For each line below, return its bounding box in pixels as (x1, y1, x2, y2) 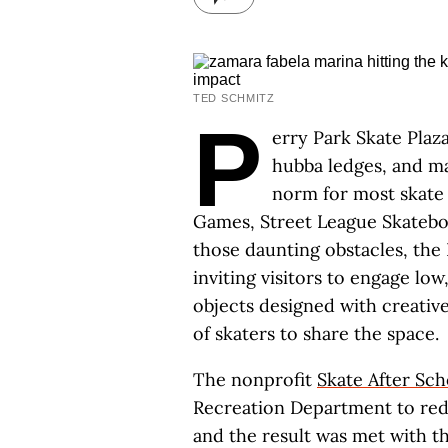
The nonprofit (193, 368, 317, 391)
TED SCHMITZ (193, 92, 275, 104)
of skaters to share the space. (193, 322, 439, 345)
